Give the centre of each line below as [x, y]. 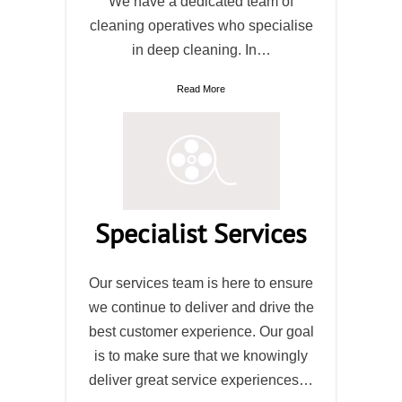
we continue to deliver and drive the [201, 307]
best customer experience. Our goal [201, 332]
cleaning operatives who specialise [201, 26]
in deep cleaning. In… [201, 50]
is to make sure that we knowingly [201, 356]
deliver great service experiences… [201, 380]
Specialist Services [201, 233]
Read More [201, 89]
